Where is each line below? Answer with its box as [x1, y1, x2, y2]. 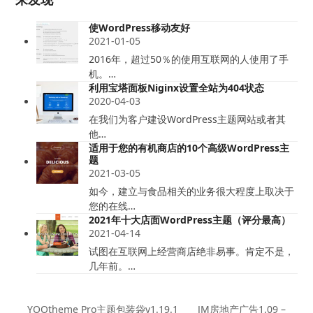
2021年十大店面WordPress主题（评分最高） [89, 213, 291, 227]
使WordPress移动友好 [89, 21, 191, 35]
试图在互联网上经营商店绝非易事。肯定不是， [89, 245, 295, 259]
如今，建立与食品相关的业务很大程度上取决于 [89, 184, 295, 198]
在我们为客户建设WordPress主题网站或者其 [89, 112, 286, 126]
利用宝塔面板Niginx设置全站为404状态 [89, 81, 265, 95]
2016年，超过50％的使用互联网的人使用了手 [89, 52, 289, 66]
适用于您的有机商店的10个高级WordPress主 [89, 141, 290, 155]
